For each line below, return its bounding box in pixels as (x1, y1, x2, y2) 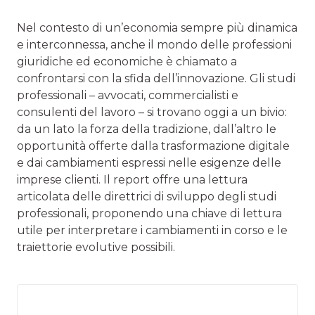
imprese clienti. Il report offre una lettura (17, 173, 247, 187)
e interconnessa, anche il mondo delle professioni (17, 38, 292, 52)
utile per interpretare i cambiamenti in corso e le (17, 224, 288, 238)
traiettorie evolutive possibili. (17, 240, 175, 255)
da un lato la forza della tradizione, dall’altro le (17, 122, 276, 136)
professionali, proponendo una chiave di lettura (17, 207, 282, 221)
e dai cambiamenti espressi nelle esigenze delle (17, 156, 281, 170)
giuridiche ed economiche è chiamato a (17, 55, 237, 69)
